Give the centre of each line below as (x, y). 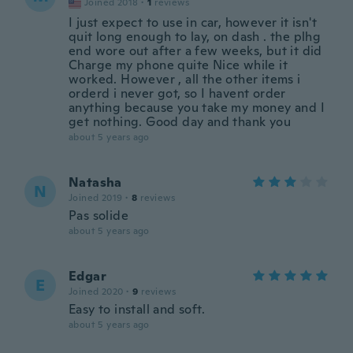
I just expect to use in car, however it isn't (193, 22)
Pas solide (98, 216)
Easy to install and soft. (137, 309)
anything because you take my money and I (197, 108)
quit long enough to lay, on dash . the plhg (195, 37)
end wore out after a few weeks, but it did (195, 51)
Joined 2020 (96, 292)
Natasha (95, 182)
